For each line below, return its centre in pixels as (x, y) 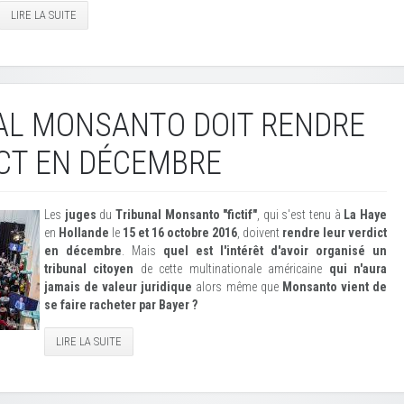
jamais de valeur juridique (119, 287)
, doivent (260, 233)
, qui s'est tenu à (301, 215)
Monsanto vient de (335, 287)
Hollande (84, 233)
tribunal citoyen (89, 269)
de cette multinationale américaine (231, 269)
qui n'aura (358, 269)
